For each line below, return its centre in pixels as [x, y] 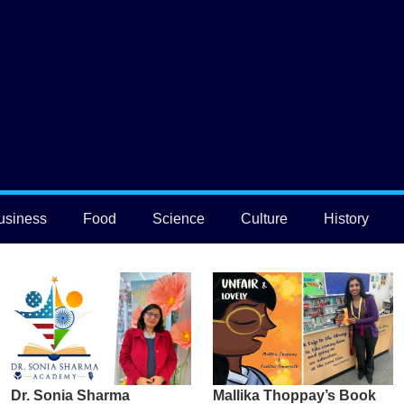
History [347, 218]
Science [179, 218]
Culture [265, 218]
